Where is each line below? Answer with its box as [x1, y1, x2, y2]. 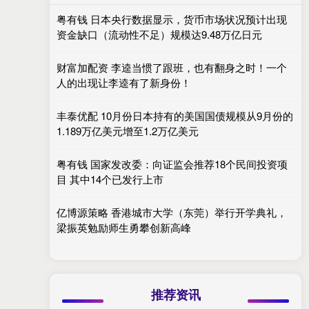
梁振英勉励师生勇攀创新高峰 [57, 220, 191, 235]
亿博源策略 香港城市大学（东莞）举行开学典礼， [57, 205, 287, 219]
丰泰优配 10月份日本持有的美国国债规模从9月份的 [57, 108, 293, 123]
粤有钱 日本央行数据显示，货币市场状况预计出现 [57, 12, 287, 26]
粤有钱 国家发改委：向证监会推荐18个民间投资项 [57, 157, 288, 171]
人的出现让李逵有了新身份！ [57, 75, 191, 90]
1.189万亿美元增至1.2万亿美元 [57, 123, 199, 138]
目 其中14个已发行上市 [57, 172, 163, 186]
